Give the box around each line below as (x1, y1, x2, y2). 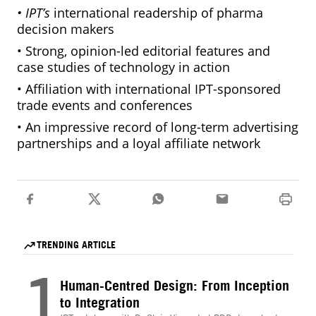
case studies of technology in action (17, 59, 230, 75)
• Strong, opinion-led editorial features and (17, 42, 270, 59)
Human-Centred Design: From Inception (60, 276, 289, 294)
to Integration (60, 293, 140, 311)
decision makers (17, 20, 114, 37)
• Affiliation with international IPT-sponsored (17, 80, 281, 97)
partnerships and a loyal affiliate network (17, 135, 260, 152)
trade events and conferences (17, 97, 193, 114)
